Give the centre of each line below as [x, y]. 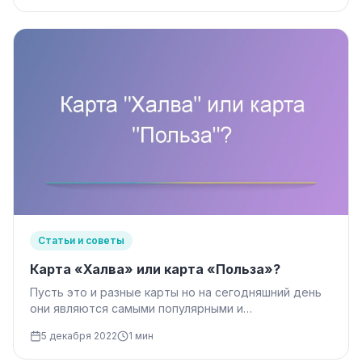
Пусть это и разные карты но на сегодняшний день [176, 292]
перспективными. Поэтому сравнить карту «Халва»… [180, 324]
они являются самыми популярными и [137, 308]
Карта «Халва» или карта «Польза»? [155, 269]
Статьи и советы [81, 240]
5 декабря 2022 [79, 335]
